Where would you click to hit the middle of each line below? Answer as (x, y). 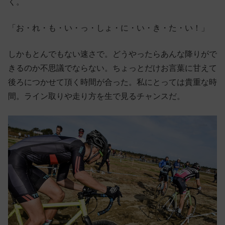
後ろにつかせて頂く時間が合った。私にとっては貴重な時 (113, 82)
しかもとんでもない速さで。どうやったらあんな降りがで (113, 54)
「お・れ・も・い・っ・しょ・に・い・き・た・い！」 (108, 28)
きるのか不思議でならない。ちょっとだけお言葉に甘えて (113, 68)
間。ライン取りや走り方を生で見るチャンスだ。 (96, 96)
